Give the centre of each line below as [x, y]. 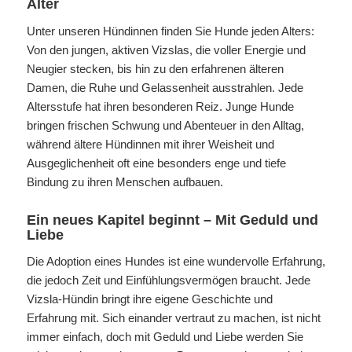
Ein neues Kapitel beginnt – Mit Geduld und [172, 220]
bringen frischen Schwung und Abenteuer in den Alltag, [165, 125]
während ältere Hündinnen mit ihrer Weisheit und [150, 144]
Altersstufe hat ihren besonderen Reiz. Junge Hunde [160, 106]
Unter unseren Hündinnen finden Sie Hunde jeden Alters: [170, 31]
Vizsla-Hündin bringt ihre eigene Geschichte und [149, 299]
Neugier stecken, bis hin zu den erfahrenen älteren [155, 68]
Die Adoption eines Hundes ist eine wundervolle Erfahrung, [176, 262]
